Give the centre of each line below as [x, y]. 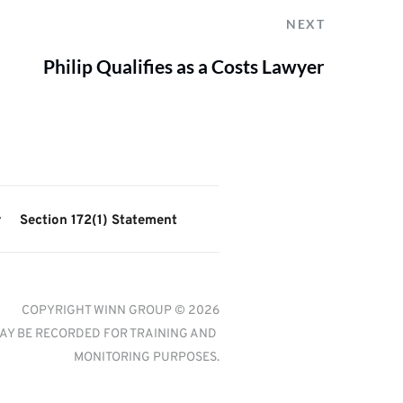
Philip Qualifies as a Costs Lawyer [184, 67]
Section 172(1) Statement [98, 221]
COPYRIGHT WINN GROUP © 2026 [120, 311]
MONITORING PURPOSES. [146, 358]
